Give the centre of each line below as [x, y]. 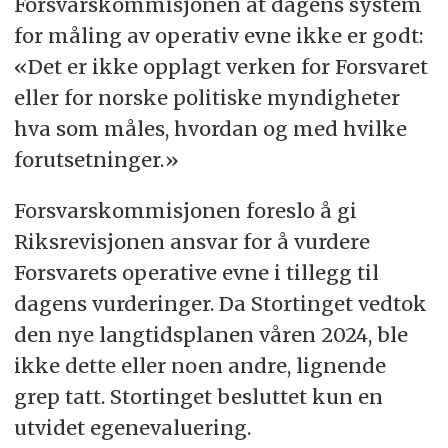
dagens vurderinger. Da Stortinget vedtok [220, 304]
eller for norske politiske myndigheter [206, 98]
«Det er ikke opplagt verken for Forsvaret [220, 67]
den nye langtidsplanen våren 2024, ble [210, 335]
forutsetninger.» [98, 160]
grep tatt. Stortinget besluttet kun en [198, 397]
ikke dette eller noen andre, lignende [199, 366]
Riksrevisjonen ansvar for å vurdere [191, 242]
